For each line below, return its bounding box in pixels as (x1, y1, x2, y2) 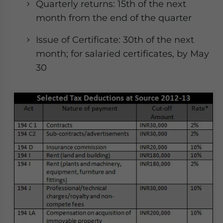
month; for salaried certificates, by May (36, 48, 209, 59)
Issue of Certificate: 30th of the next (36, 34, 194, 45)
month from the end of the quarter (36, 12, 192, 23)
